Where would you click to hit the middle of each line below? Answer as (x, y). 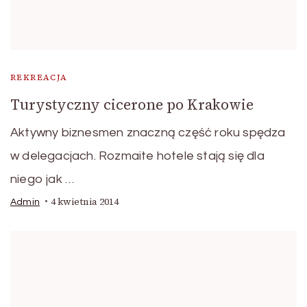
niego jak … (42, 179)
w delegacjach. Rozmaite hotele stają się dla (137, 156)
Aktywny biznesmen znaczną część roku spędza (148, 132)
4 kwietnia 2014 (85, 201)
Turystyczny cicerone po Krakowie (132, 104)
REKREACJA (39, 77)
